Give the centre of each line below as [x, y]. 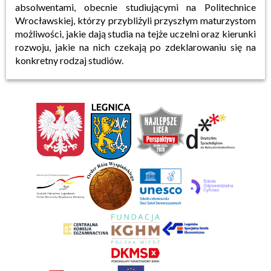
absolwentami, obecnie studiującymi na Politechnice [135, 7]
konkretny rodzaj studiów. [69, 60]
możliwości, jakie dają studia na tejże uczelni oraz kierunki [135, 34]
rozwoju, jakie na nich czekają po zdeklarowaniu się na [135, 47]
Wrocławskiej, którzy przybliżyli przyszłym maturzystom [135, 20]
